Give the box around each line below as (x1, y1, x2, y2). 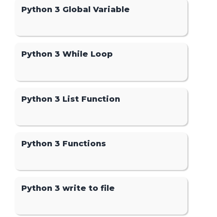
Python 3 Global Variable (21, 5, 130, 15)
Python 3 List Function (21, 94, 121, 104)
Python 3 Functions (21, 139, 107, 148)
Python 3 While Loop (21, 49, 113, 59)
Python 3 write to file (21, 183, 115, 193)
